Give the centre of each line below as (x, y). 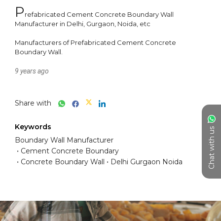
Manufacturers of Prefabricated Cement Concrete (95, 42)
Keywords (33, 127)
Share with (33, 103)
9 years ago (32, 71)
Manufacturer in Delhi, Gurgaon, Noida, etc (83, 24)
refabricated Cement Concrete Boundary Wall (99, 14)
